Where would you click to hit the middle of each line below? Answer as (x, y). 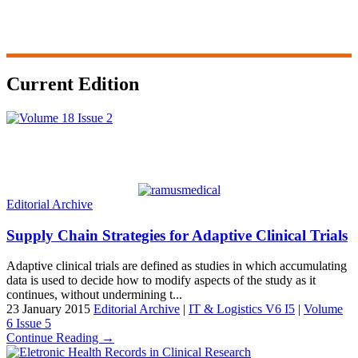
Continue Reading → (60, 338)
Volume (323, 309)
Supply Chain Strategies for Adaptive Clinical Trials (177, 235)
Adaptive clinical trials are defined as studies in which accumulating (177, 266)
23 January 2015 (50, 309)
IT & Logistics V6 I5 (242, 309)
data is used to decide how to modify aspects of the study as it (161, 280)
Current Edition (73, 84)
